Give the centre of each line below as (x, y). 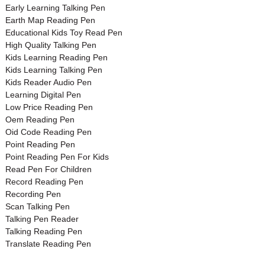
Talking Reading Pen (43, 231)
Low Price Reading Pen (49, 107)
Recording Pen (33, 194)
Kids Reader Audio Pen (48, 82)
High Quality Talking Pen (51, 45)
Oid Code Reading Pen (48, 132)
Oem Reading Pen (40, 119)
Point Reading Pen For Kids (57, 156)
